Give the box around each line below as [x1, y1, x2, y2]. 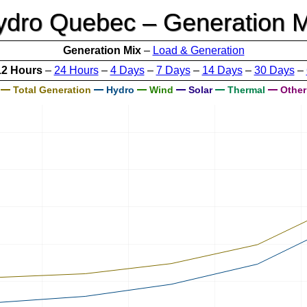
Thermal [225, 84, 265, 95]
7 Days [156, 64, 191, 76]
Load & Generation [152, 45, 245, 56]
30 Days [254, 64, 295, 76]
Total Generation [10, 84, 91, 95]
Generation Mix [62, 45, 141, 56]
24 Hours [53, 64, 99, 76]
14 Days [201, 64, 243, 76]
